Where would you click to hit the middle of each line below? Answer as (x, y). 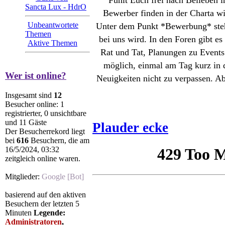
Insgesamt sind (29, 95)
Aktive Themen (52, 43)
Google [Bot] (63, 176)
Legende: (49, 212)
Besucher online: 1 (35, 104)
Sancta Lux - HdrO (56, 7)
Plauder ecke (130, 128)
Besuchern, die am (59, 140)
